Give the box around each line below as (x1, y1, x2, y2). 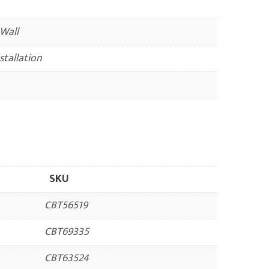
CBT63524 (44, 249, 89, 267)
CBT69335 (44, 222, 89, 241)
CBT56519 (44, 196, 88, 214)
